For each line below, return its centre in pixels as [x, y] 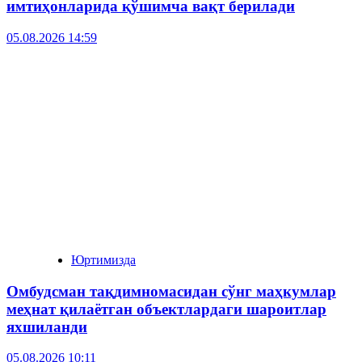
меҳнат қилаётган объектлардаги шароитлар [166, 309]
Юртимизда [103, 259]
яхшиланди [47, 326]
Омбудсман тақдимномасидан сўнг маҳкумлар [171, 291]
